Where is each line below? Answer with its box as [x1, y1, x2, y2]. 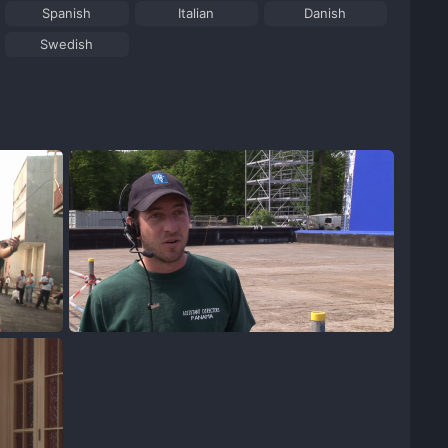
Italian [178, 4, 215, 21]
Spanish [42, 4, 92, 21]
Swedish [40, 35, 94, 52]
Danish [304, 4, 347, 21]
